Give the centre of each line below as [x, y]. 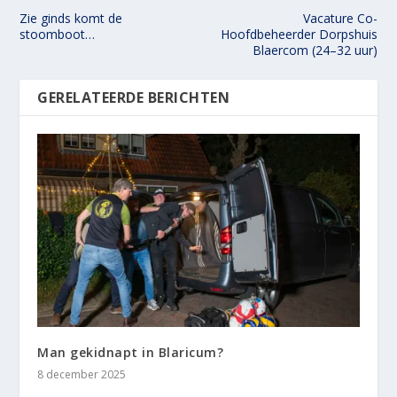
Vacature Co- [340, 18]
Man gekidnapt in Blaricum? [131, 352]
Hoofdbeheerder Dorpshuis [299, 34]
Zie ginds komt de [71, 18]
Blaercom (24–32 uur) [315, 50]
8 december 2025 [82, 374]
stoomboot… [58, 34]
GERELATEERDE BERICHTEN [134, 97]
